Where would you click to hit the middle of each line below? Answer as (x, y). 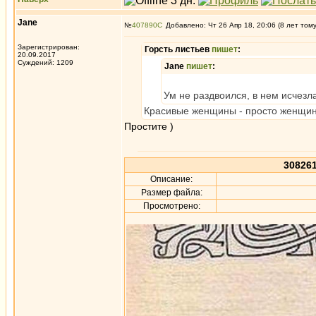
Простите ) (149, 126)
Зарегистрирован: (49, 47)
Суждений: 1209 (45, 62)
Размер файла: (170, 193)
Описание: (170, 179)
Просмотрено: (170, 206)
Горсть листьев (178, 49)
